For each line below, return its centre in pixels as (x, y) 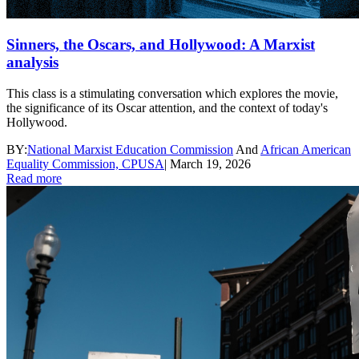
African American (306, 150)
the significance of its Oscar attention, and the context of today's (167, 108)
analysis (32, 63)
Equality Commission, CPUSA (85, 164)
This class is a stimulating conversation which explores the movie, (172, 94)
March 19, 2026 (210, 164)
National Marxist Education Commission (130, 150)
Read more (34, 179)
